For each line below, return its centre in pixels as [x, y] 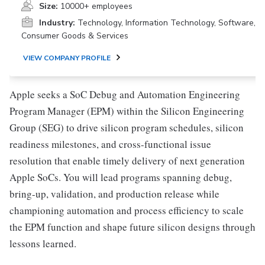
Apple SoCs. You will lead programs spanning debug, [121, 177]
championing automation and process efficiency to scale [127, 210]
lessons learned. [43, 243]
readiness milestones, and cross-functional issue [110, 144]
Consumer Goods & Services [75, 36]
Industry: [57, 23]
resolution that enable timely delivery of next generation [127, 161]
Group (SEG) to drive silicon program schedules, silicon [127, 127]
